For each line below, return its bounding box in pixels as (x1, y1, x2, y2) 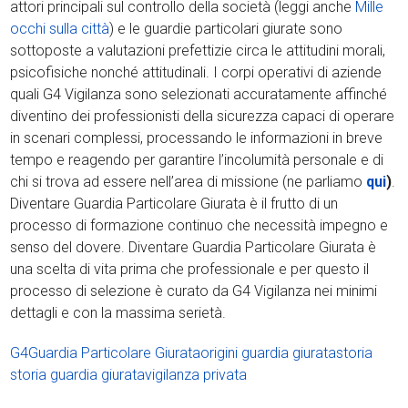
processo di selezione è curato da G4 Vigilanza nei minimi (10, 281, 378, 300)
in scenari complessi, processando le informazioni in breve (10, 128, 383, 147)
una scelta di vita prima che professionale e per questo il (10, 260, 370, 278)
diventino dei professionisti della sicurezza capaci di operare (10, 107, 395, 125)
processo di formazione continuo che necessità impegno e (10, 216, 389, 234)
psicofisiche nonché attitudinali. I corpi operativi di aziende (10, 63, 382, 81)
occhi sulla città (10, 19, 110, 37)
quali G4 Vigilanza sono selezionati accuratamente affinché (10, 85, 388, 103)
